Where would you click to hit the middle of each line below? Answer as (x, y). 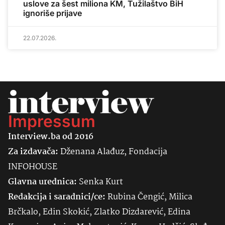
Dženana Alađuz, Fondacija (113, 152)
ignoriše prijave (52, 13)
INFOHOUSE (33, 167)
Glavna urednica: (42, 182)
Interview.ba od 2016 (51, 137)
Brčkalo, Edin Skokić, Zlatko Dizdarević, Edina (99, 212)
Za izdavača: (33, 152)
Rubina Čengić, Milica (149, 197)
